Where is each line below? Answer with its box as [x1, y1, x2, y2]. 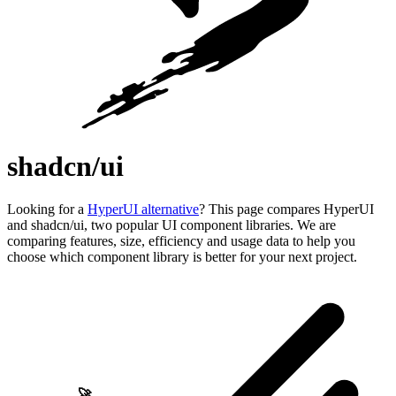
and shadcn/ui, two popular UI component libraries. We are [7, 217, 336, 233]
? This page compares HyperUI [199, 202, 374, 217]
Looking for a [7, 202, 88, 217]
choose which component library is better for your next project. [7, 249, 357, 265]
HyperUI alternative [88, 202, 199, 217]
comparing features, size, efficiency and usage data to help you [7, 233, 355, 249]
